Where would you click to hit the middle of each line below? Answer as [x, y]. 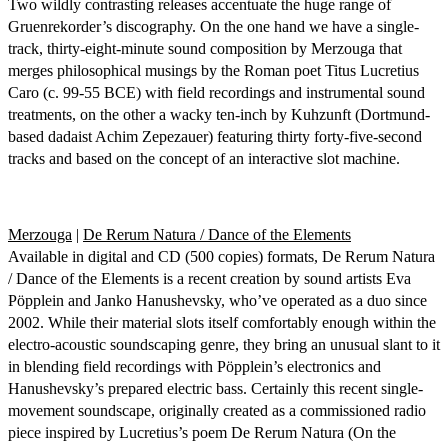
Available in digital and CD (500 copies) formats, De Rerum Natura [221, 256]
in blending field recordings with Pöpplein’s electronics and [194, 366]
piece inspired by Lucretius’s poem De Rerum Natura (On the [202, 432]
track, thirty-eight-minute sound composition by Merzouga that [205, 48]
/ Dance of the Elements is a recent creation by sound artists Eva [209, 278]
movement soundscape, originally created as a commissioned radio [217, 410]
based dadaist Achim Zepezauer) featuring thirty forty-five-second [215, 136]
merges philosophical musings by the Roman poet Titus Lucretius [213, 70]
